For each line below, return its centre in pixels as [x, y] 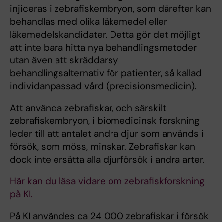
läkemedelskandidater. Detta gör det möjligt [105, 35]
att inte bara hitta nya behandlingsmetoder [103, 48]
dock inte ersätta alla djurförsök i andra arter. [107, 160]
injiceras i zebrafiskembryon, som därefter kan [111, 9]
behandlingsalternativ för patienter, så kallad [106, 73]
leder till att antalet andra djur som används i [107, 134]
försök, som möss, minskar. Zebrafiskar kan [103, 147]
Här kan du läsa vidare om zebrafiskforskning [107, 181]
